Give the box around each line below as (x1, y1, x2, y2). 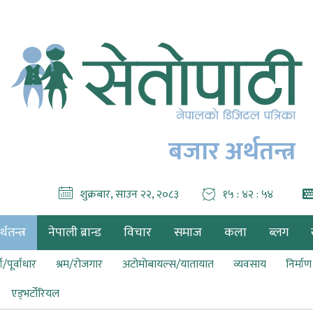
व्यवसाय (233, 255, 266, 274)
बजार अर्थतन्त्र (168, 131, 296, 173)
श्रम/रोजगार (56, 255, 103, 274)
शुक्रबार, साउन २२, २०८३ (80, 185, 179, 204)
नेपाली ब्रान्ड (48, 222, 101, 243)
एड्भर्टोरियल (11, 284, 59, 303)
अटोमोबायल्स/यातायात (122, 255, 214, 274)
